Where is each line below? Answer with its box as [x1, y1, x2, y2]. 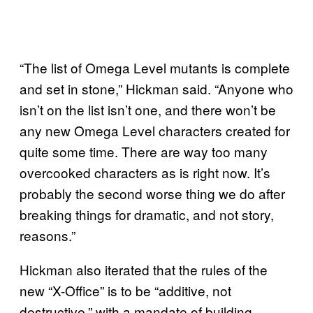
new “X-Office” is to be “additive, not [20, 280, 231, 300]
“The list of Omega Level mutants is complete [20, 57, 290, 77]
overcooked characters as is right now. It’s [20, 162, 270, 182]
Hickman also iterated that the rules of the [20, 259, 268, 279]
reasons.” [20, 225, 75, 245]
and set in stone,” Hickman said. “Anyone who [20, 78, 293, 98]
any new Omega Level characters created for [20, 120, 290, 140]
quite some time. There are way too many [20, 141, 268, 161]
